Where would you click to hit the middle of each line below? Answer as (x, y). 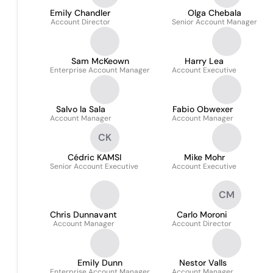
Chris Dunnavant (83, 214)
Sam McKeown (100, 61)
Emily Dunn (100, 263)
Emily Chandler (80, 13)
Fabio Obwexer (203, 109)
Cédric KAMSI (94, 157)
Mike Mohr (204, 157)
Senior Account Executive (94, 166)
